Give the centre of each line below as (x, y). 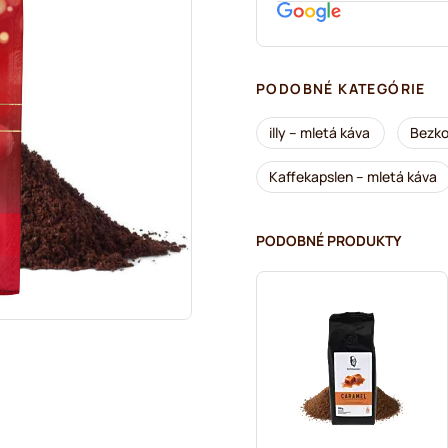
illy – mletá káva (319, 132)
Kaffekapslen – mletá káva (353, 176)
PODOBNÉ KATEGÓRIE (341, 88)
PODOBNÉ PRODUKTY (329, 240)
